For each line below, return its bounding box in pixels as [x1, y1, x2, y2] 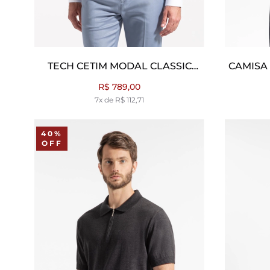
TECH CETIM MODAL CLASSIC [47, 60, 192, 72]
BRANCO [98, 74, 141, 86]
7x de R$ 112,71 [95, 95, 144, 104]
